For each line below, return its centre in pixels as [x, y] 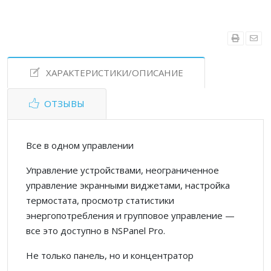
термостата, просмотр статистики [100, 200]
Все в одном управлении [80, 145]
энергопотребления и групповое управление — [130, 215]
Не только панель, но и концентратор [110, 255]
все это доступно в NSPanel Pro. [96, 230]
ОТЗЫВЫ [64, 103]
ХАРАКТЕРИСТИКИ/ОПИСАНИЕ [115, 72]
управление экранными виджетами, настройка [128, 185]
